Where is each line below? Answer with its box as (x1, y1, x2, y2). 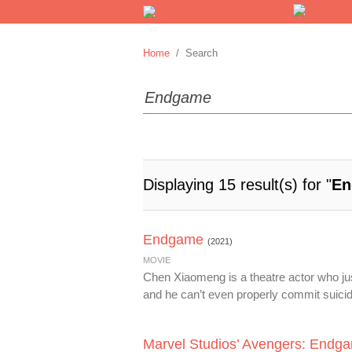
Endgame (143, 232, 203, 247)
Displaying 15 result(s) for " (143, 176, 332, 193)
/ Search (170, 47, 218, 59)
